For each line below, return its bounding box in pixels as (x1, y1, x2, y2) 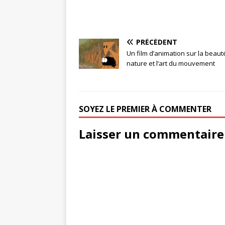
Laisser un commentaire (79, 126, 224, 143)
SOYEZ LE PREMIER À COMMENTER (79, 103, 211, 115)
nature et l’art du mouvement (127, 59, 215, 68)
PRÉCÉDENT (136, 37, 177, 47)
